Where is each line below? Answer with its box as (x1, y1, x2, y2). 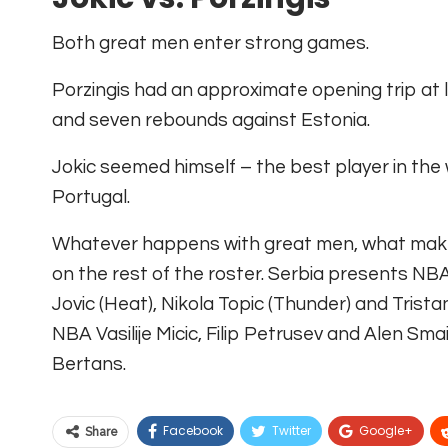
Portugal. (52, 187, 130, 207)
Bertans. (52, 354, 126, 374)
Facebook (163, 422, 223, 439)
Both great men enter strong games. (52, 33, 369, 53)
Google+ (359, 422, 413, 439)
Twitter (272, 422, 311, 439)
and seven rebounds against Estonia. (52, 110, 370, 130)
